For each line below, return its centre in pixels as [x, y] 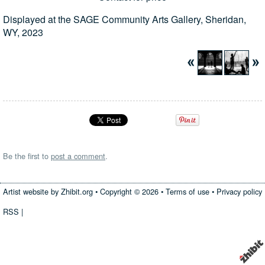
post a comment [78, 156]
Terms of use [188, 191]
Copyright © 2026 [129, 191]
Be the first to [27, 156]
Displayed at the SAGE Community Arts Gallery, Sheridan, [125, 19]
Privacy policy [239, 191]
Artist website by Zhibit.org [48, 191]
